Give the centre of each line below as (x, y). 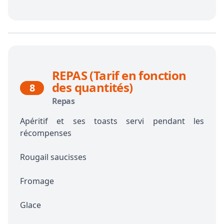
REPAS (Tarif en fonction (119, 75)
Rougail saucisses (53, 157)
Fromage (37, 181)
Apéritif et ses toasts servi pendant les (112, 121)
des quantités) (92, 87)
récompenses (46, 133)
